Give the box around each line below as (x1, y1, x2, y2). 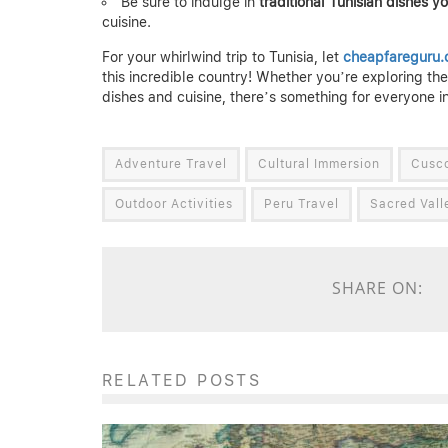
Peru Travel (264, 196, 339, 211)
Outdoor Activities (115, 196, 233, 211)
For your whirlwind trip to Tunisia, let (102, 48, 343, 65)
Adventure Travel (115, 156, 227, 171)
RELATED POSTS (102, 370, 262, 390)
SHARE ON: (332, 276, 423, 299)
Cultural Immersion (258, 156, 380, 171)
